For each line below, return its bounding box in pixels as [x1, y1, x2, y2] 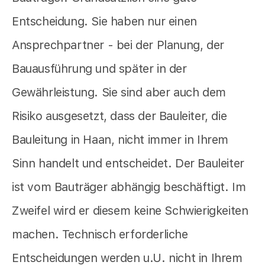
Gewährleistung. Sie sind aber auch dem [12, 85, 226, 99]
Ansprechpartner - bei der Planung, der [12, 37, 224, 52]
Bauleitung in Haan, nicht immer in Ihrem [12, 132, 229, 147]
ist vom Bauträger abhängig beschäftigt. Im [12, 179, 246, 194]
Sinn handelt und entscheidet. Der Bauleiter [12, 156, 244, 170]
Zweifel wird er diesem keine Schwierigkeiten [12, 203, 248, 218]
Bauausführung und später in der [12, 61, 187, 76]
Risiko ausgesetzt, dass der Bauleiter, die [12, 108, 227, 123]
